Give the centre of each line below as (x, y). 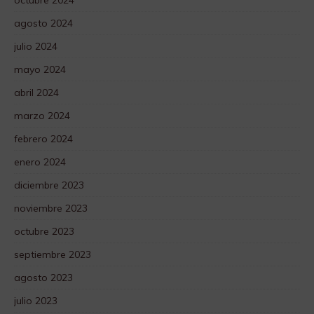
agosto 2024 (43, 23)
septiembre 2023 (53, 255)
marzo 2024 (42, 116)
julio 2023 (36, 301)
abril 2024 (36, 93)
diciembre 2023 (49, 185)
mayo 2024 (40, 70)
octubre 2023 (44, 232)
